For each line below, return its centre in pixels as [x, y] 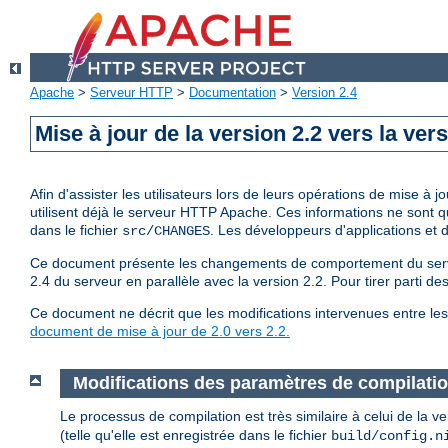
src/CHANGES [166, 231]
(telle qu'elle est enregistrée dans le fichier [195, 434]
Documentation [232, 93]
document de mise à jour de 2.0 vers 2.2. [160, 331]
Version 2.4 [324, 93]
